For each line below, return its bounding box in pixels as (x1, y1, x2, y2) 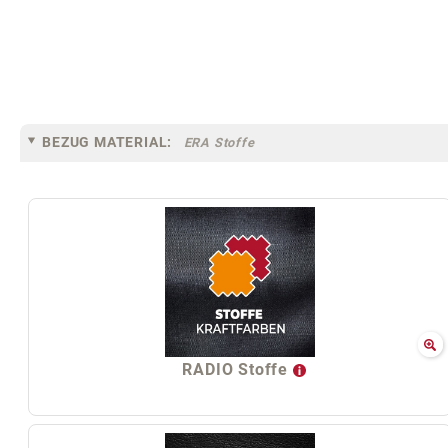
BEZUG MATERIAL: (42, 133, 173, 150)
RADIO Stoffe (182, 359, 293, 379)
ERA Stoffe (183, 134, 255, 150)
